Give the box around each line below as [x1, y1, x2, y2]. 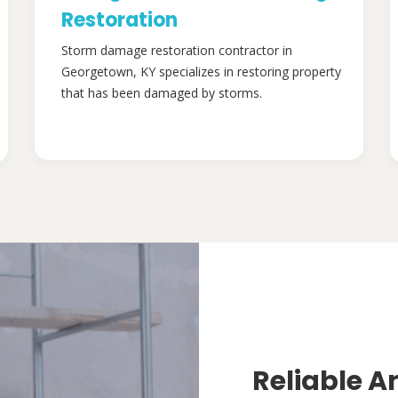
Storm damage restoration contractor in [61, 42, 292, 60]
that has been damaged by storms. [61, 84, 262, 102]
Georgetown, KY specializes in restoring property [61, 63, 341, 81]
